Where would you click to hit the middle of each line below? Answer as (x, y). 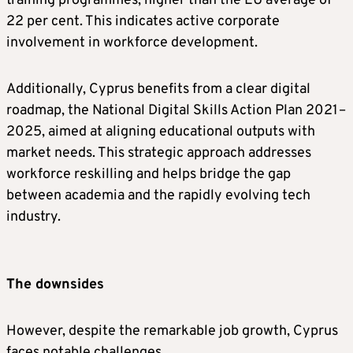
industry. (33, 217)
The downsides (55, 285)
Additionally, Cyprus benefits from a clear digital (158, 90)
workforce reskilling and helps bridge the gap (149, 175)
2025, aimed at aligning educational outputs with (161, 132)
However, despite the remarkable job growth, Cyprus (172, 332)
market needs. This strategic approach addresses (159, 154)
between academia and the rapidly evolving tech (158, 196)
